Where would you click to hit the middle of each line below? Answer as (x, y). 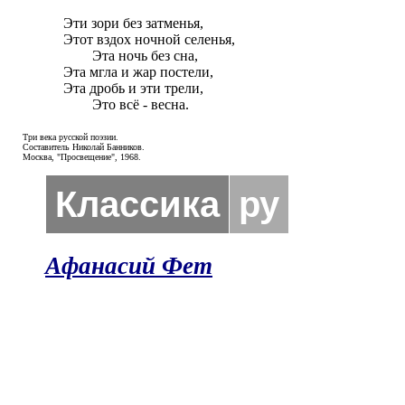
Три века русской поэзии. (71, 137)
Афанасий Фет (129, 266)
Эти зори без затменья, (133, 23)
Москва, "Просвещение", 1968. (82, 157)
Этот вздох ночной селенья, (149, 39)
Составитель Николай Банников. (84, 147)
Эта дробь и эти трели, (133, 88)
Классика (137, 204)
